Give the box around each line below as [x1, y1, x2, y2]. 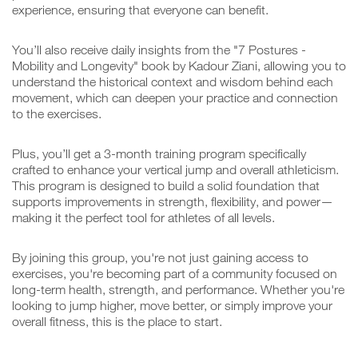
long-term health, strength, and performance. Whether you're [12, 281, 344, 296]
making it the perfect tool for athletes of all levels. [12, 209, 275, 225]
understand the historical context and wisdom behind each [12, 74, 333, 89]
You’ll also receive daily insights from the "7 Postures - [12, 42, 306, 57]
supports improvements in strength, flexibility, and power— [12, 193, 333, 209]
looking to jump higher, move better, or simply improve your [12, 297, 332, 312]
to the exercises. [12, 105, 101, 121]
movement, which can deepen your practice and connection [12, 89, 338, 105]
